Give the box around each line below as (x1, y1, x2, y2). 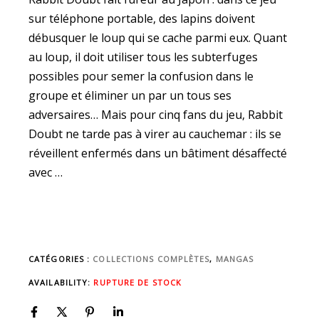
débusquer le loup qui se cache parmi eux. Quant (28, 30, 287, 46)
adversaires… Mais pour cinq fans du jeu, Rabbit (28, 107, 283, 123)
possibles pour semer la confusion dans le (28, 68, 253, 85)
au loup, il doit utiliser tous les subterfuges (28, 49, 258, 66)
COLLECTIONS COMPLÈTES (93, 253, 210, 265)
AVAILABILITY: (28, 276, 94, 288)
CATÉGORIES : (28, 253, 93, 265)
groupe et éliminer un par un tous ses (28, 88, 231, 104)
